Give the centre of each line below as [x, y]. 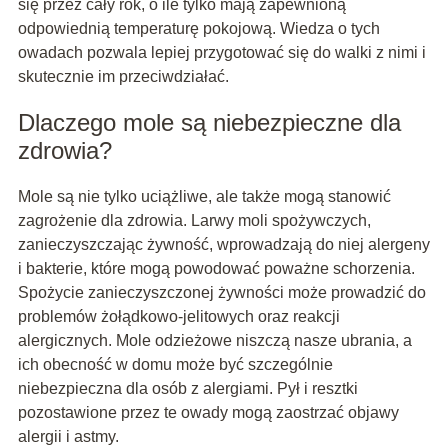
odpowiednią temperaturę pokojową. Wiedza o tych [198, 28]
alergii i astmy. [68, 436]
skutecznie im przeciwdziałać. [123, 76]
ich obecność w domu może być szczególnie [175, 364]
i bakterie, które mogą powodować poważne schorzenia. [216, 268]
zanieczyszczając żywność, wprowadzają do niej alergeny [223, 244]
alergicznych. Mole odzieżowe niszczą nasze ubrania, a [214, 340]
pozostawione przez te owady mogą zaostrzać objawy [208, 412]
